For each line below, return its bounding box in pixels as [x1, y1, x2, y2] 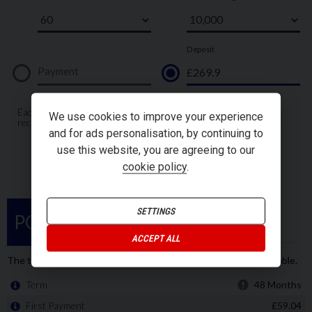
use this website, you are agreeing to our [56, 143, 255, 157]
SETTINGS [136, 205, 175, 217]
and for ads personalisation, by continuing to [48, 126, 263, 140]
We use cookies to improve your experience [48, 109, 263, 123]
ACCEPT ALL [132, 233, 180, 244]
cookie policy [123, 159, 187, 173]
